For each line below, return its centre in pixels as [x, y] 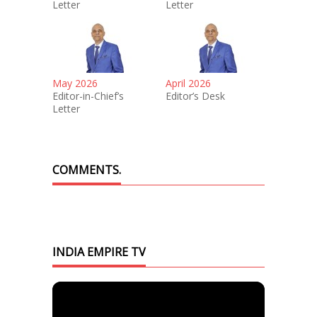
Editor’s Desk [195, 96]
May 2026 [75, 83]
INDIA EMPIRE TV [99, 252]
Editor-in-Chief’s [88, 96]
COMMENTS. [87, 170]
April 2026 [188, 83]
